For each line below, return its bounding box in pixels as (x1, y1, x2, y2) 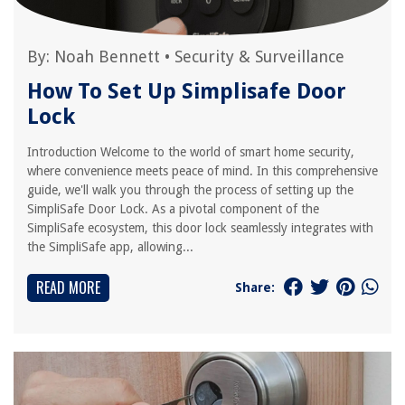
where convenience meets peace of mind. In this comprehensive (27, 164, 378, 178)
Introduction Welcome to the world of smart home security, (27, 145, 354, 159)
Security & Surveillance (174, 47, 344, 66)
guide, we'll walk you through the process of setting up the (27, 183, 353, 197)
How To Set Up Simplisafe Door (27, 79, 346, 104)
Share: (235, 279, 275, 295)
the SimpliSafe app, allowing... (27, 240, 193, 254)
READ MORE (36, 277, 100, 298)
